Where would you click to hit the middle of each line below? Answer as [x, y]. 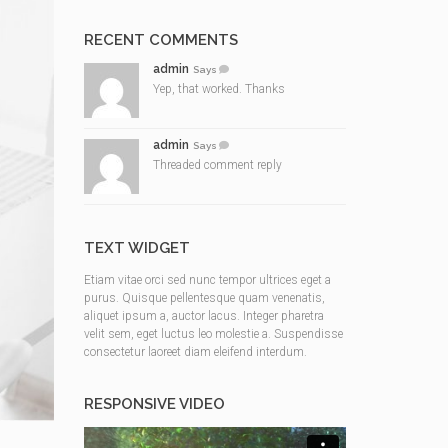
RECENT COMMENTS [160, 40]
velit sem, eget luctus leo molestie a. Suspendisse [213, 334]
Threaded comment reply [217, 165]
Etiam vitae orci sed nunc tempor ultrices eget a [207, 280]
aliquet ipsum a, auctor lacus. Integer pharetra [203, 316]
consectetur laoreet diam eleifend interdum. [195, 352]
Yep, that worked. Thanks [218, 89]
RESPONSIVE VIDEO [154, 404]
